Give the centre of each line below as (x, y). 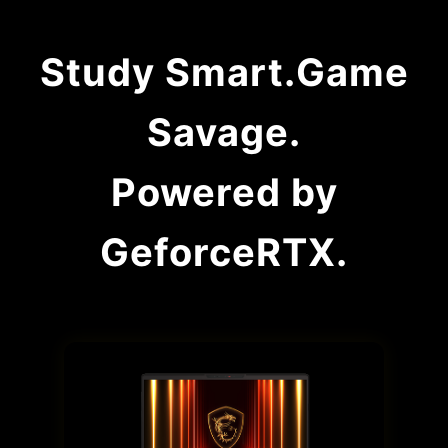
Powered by (224, 191)
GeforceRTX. (224, 251)
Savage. (224, 131)
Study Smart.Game (224, 71)
